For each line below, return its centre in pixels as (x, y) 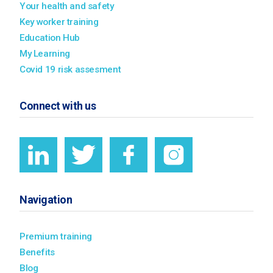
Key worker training (59, 22)
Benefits (37, 252)
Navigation (46, 199)
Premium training (56, 236)
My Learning (45, 53)
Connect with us (58, 105)
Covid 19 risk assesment (70, 69)
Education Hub (50, 37)
